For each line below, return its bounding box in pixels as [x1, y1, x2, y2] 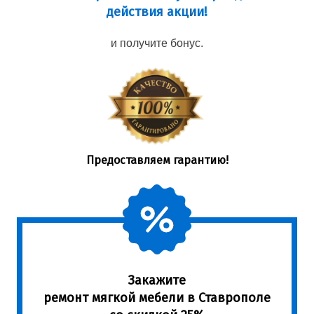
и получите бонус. [111, 37, 203, 49]
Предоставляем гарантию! [86, 153, 228, 167]
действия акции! [107, 4, 207, 20]
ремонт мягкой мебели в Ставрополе [43, 289, 271, 306]
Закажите [128, 272, 186, 288]
